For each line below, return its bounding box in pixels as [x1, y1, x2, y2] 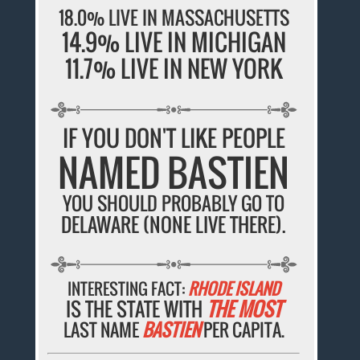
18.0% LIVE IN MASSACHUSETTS [58, 3, 289, 31]
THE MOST [207, 293, 282, 323]
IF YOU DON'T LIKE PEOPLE [62, 121, 285, 154]
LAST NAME [63, 316, 142, 342]
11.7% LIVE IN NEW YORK [64, 50, 283, 85]
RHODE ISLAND [188, 276, 280, 301]
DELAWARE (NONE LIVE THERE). [61, 209, 287, 239]
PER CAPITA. [199, 316, 284, 342]
